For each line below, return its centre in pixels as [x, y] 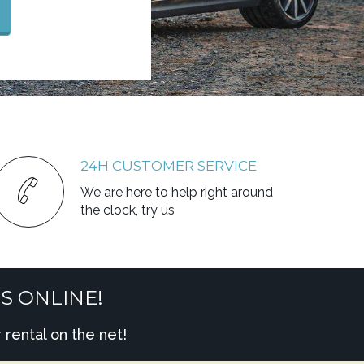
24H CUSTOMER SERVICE [168, 166]
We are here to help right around [176, 192]
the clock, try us [127, 210]
